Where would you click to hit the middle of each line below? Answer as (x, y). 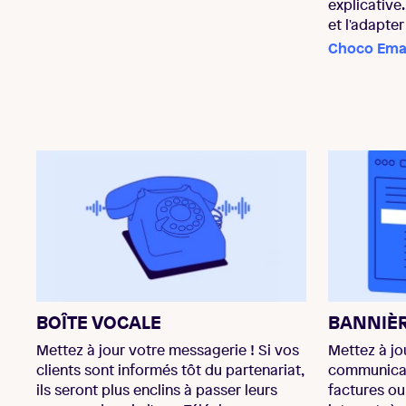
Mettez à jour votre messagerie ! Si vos (168, 350)
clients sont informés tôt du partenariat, (170, 370)
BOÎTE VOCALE (99, 323)
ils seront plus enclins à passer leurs (157, 390)
